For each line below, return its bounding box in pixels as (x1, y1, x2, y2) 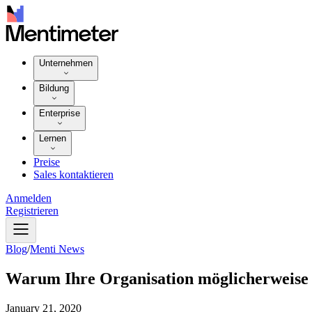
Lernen (39, 133, 66, 144)
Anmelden (6, 192, 52, 205)
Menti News (30, 243, 84, 256)
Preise (33, 156, 60, 169)
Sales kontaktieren (33, 169, 114, 181)
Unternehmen (39, 58, 93, 69)
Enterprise (39, 108, 80, 119)
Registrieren (6, 205, 58, 217)
